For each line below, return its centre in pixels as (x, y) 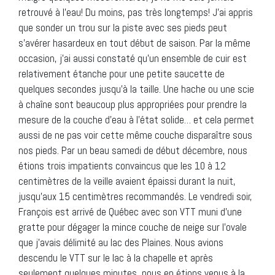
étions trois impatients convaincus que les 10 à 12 (122, 165)
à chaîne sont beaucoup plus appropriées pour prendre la (133, 104)
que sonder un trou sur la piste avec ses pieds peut (123, 27)
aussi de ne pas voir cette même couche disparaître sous (135, 135)
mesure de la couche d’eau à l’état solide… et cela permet (136, 119)
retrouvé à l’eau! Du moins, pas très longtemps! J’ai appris (136, 12)
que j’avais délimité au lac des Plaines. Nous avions (121, 242)
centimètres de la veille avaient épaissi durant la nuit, (127, 181)
